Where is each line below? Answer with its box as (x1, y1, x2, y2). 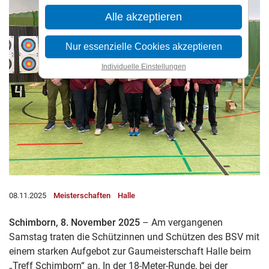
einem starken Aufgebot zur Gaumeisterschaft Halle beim (9, 245, 251, 257)
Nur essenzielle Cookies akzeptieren (65, 41, 222, 52)
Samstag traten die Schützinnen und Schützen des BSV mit (9, 231, 259, 243)
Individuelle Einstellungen (101, 62, 186, 71)
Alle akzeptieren (105, 11, 182, 23)
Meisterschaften (53, 190, 110, 200)
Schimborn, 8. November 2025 (9, 216, 140, 228)
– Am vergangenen (140, 216, 223, 228)
